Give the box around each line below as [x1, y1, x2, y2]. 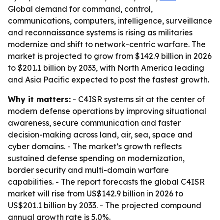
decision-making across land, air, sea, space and [8, 130, 192, 139]
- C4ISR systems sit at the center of [71, 94, 205, 104]
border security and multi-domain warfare [8, 165, 169, 175]
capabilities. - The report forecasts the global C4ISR [8, 177, 205, 187]
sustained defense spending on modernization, [8, 153, 185, 163]
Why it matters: [8, 94, 71, 104]
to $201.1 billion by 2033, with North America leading [8, 63, 204, 73]
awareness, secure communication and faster [8, 118, 181, 128]
